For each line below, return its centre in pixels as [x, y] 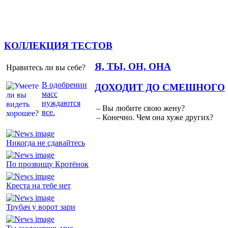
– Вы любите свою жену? [140, 108]
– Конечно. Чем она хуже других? [155, 118]
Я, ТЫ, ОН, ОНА [133, 66]
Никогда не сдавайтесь [46, 142]
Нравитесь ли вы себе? [46, 67]
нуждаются [61, 103]
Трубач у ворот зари [41, 207]
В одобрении [64, 84]
